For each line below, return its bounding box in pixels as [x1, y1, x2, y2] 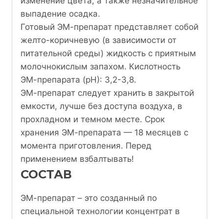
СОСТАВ [21, 167, 72, 181]
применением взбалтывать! [21, 153, 134, 164]
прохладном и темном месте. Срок [21, 114, 165, 124]
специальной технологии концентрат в [21, 206, 180, 216]
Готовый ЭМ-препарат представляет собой [21, 22, 198, 32]
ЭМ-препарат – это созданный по [21, 193, 157, 203]
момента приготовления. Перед [21, 140, 152, 151]
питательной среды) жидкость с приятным [21, 48, 196, 58]
